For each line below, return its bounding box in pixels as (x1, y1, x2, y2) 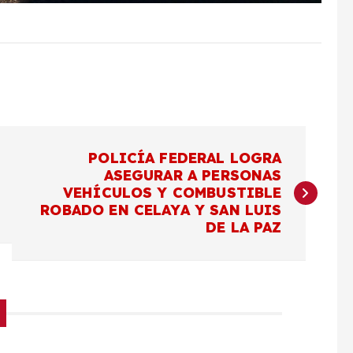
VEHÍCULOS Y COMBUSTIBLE (62, 184, 282, 203)
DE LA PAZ (206, 218, 282, 237)
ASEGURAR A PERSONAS (103, 166, 282, 185)
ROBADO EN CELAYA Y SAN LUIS (40, 201, 282, 220)
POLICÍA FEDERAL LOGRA (88, 149, 282, 168)
